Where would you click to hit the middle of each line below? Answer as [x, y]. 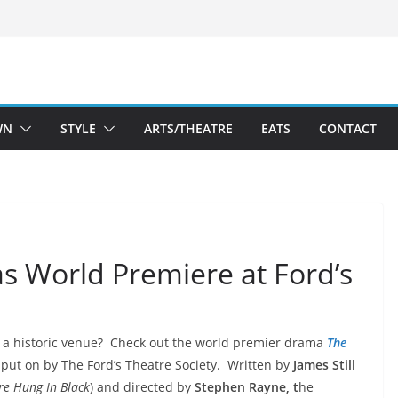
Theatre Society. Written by [207, 365]
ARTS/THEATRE [188, 128]
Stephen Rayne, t [245, 387]
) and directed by [140, 387]
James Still [322, 365]
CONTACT [348, 128]
